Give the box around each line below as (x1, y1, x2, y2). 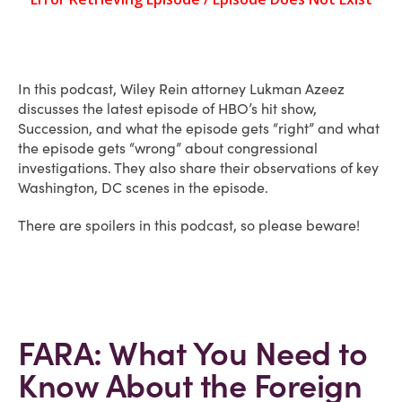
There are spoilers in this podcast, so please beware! (18, 216, 360, 234)
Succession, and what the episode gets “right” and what (18, 119, 380, 137)
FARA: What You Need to (18, 333, 367, 374)
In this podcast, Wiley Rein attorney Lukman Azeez (18, 80, 345, 98)
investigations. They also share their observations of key (18, 159, 379, 177)
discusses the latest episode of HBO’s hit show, (18, 100, 317, 118)
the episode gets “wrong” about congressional (18, 139, 318, 157)
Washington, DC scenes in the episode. (18, 179, 268, 197)
